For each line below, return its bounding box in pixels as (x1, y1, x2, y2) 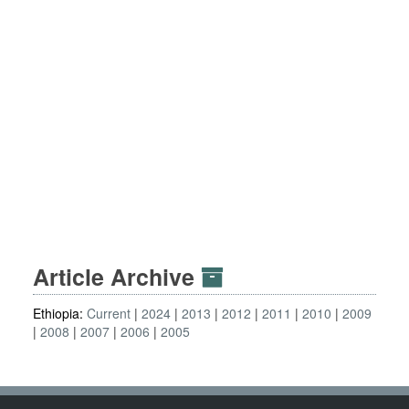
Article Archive (33, 260, 201, 293)
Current (87, 304, 131, 322)
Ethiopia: (33, 304, 87, 322)
